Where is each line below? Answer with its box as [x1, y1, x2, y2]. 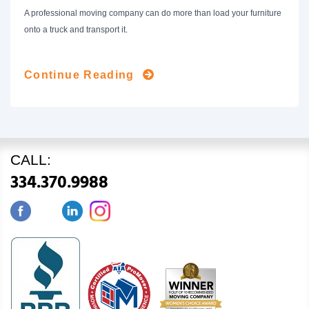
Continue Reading [24, 69, 134, 81]
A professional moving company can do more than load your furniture [24, 8, 281, 19]
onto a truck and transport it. [24, 25, 128, 35]
